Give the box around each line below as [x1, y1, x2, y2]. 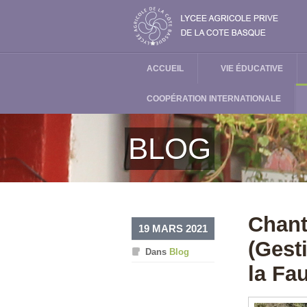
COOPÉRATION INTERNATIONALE [147, 94, 281, 103]
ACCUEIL [147, 64, 184, 73]
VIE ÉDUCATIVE [221, 64, 283, 73]
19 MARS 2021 [138, 223, 208, 234]
